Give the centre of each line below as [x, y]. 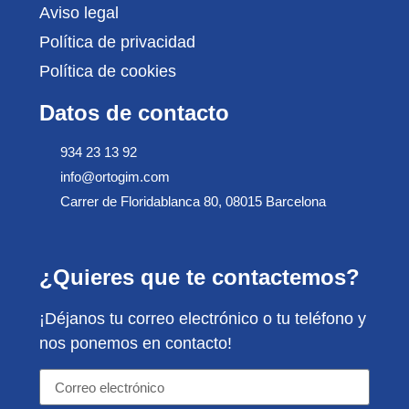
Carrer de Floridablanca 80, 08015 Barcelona [193, 201]
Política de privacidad [118, 42]
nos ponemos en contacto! [136, 343]
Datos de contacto [135, 112]
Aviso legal [79, 12]
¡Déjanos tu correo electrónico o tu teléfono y [203, 318]
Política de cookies [108, 71]
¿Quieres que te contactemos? [200, 277]
